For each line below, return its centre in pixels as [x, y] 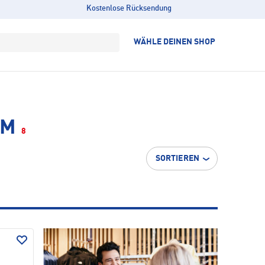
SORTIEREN [177, 159]
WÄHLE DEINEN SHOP [174, 42]
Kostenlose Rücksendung [129, 9]
